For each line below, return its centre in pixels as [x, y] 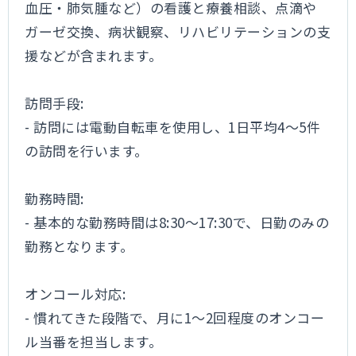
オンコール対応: [75, 294]
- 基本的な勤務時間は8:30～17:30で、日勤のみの [177, 222]
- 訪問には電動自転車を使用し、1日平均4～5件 [173, 127]
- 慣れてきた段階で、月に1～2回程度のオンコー [175, 317]
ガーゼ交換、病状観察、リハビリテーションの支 [178, 31]
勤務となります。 [79, 246]
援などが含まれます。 [94, 55]
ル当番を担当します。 [94, 341]
